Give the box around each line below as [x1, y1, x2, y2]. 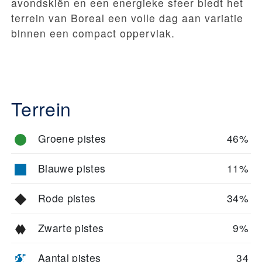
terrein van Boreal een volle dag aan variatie [11, 11, 243, 26]
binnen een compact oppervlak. [11, 26, 175, 41]
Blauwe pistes [38, 161, 106, 176]
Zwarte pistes [38, 220, 104, 236]
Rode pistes [38, 191, 96, 206]
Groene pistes [38, 131, 106, 146]
